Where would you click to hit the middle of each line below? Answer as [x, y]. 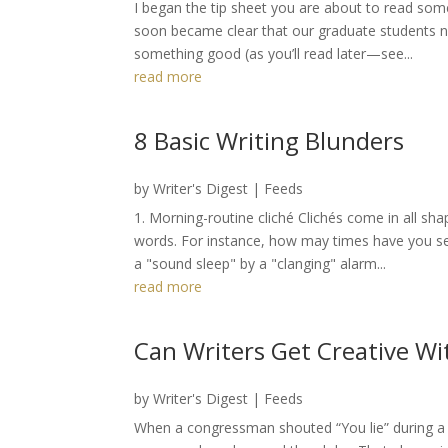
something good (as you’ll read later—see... [274, 53]
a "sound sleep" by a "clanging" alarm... [260, 263]
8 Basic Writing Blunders [269, 140]
